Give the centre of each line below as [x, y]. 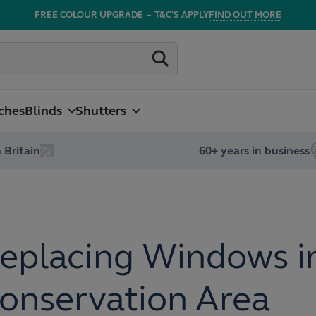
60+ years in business [255, 151]
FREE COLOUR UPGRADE [89, 15]
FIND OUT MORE [245, 15]
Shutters [101, 111]
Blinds [43, 111]
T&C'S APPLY [182, 15]
